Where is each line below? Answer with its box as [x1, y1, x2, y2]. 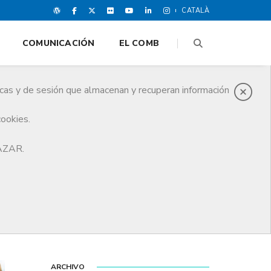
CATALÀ [181, 5, 209, 15]
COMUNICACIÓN [22, 38, 95, 49]
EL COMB [119, 38, 159, 49]
